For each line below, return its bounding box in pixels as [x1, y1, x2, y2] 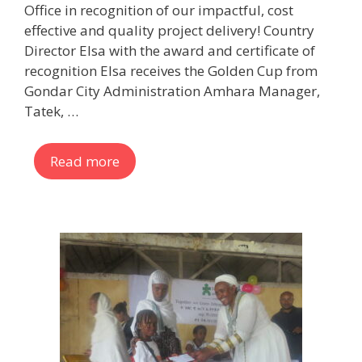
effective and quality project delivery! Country [24, 20, 314, 40]
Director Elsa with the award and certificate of [24, 40, 315, 60]
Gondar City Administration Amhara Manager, [24, 81, 320, 100]
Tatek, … [24, 101, 78, 120]
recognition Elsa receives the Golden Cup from [24, 61, 318, 80]
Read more [50, 152, 120, 170]
